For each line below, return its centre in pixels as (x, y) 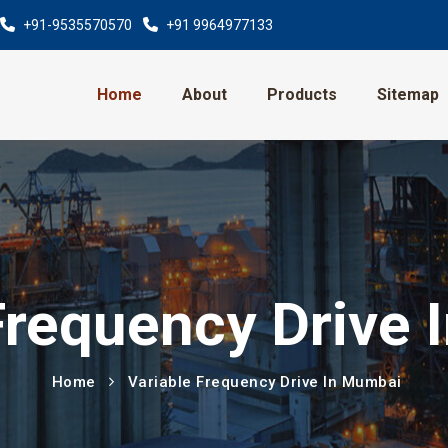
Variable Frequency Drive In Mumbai (264, 382)
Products (301, 94)
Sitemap (407, 94)
